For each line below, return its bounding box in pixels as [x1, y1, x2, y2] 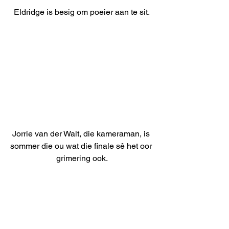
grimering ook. [56, 153, 108, 163]
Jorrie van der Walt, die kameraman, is [12, 128, 152, 139]
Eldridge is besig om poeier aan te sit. [14, 7, 150, 17]
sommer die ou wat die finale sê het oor [10, 141, 154, 151]
